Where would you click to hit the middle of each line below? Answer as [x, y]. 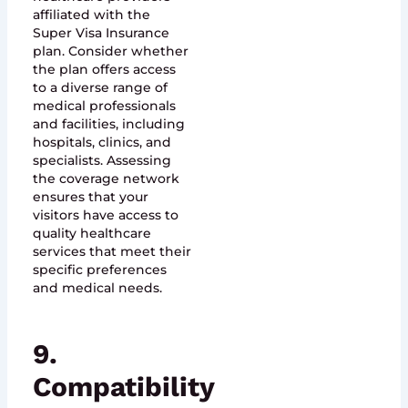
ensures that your [90, 196]
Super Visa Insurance [101, 32]
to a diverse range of [100, 87]
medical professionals [104, 105]
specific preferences [99, 269]
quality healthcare [92, 233]
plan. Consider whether [110, 51]
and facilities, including [108, 123]
